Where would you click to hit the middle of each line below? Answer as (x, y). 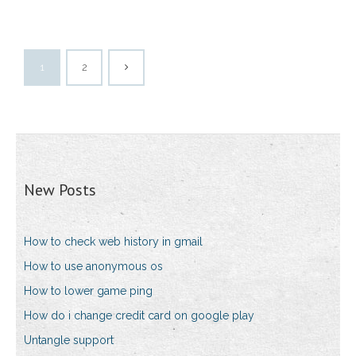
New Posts (60, 190)
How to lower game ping (88, 291)
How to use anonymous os (93, 267)
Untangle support (69, 341)
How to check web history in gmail (113, 242)
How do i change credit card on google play (139, 316)
